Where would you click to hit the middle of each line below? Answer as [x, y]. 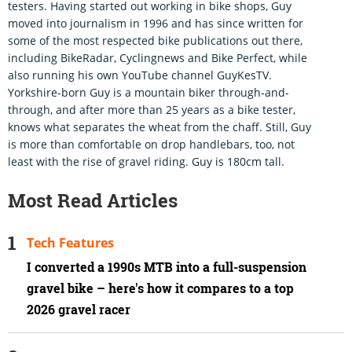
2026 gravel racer [79, 310]
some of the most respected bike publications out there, [155, 41]
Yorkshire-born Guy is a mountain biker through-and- [148, 93]
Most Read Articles [93, 201]
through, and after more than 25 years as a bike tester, [152, 110]
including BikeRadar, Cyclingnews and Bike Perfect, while [158, 58]
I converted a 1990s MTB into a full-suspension [167, 268]
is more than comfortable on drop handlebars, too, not [151, 145]
